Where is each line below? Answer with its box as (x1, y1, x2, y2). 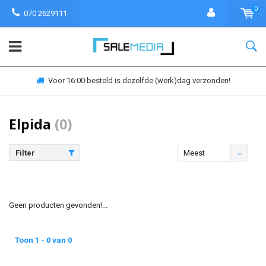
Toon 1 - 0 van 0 (15, 236, 72, 245)
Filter (15, 148, 35, 157)
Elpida (9, 115, 55, 134)
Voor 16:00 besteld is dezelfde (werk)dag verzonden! (47, 76, 230, 85)
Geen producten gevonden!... (9, 201, 107, 210)
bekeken (183, 166, 213, 175)
